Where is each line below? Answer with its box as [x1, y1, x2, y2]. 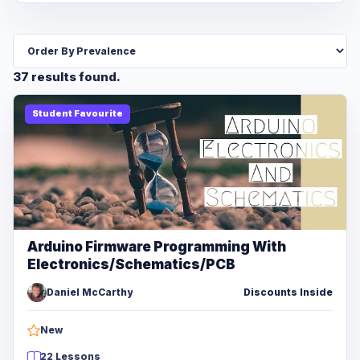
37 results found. [13, 68, 121, 84]
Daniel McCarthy [47, 285, 133, 298]
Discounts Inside [243, 285, 333, 298]
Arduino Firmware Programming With [27, 238, 286, 255]
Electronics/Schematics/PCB [27, 256, 235, 272]
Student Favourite [32, 108, 123, 120]
